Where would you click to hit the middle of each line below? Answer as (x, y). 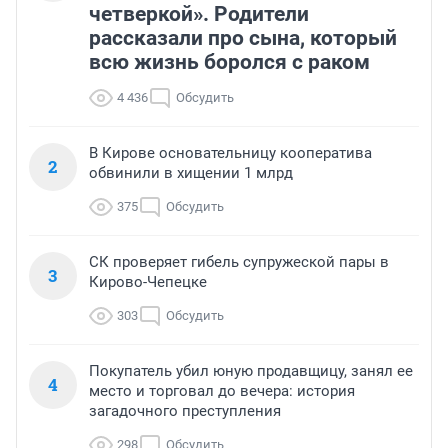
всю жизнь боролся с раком (229, 62)
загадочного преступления (185, 411)
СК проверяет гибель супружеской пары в (239, 262)
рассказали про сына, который (243, 38)
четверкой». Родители (199, 14)
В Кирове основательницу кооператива (230, 153)
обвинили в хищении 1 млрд (191, 173)
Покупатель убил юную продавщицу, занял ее (251, 371)
